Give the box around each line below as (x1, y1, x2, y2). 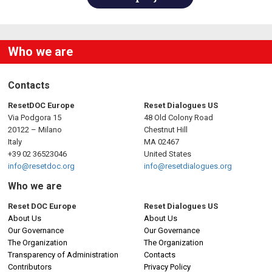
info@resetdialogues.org (144, 161, 232, 171)
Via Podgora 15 (8, 112, 61, 122)
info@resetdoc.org (8, 161, 75, 171)
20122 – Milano (8, 124, 62, 134)
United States (144, 149, 191, 158)
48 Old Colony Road (144, 112, 213, 122)
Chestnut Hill (144, 124, 188, 134)
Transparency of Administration (8, 250, 118, 259)
